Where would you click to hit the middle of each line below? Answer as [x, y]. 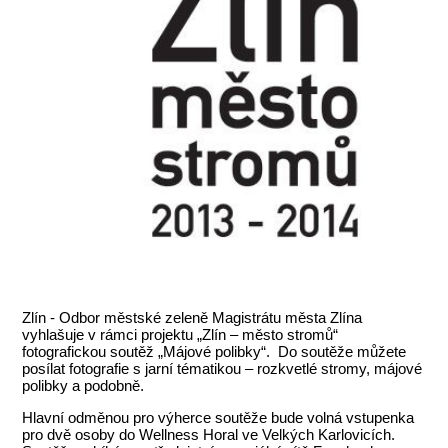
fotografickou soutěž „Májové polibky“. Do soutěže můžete [214, 352]
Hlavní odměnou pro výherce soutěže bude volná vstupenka [218, 418]
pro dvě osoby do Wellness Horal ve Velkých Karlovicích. [209, 435]
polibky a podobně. [83, 386]
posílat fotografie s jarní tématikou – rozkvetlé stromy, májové [222, 369]
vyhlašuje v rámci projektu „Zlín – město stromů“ [180, 335]
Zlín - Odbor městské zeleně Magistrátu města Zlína [192, 318]
